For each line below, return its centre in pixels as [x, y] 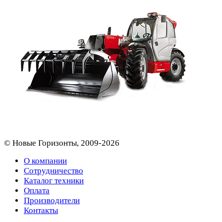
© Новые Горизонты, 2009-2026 [62, 143]
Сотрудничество [54, 170]
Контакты [41, 210]
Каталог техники [54, 180]
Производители [52, 200]
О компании [45, 161]
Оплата [37, 190]
